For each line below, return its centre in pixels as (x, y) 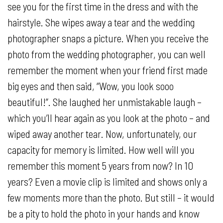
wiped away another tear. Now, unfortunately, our (102, 134)
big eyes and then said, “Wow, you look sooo (91, 86)
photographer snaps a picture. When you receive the (108, 38)
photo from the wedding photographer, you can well (107, 54)
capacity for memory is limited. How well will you (101, 150)
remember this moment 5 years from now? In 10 (100, 166)
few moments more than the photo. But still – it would (111, 197)
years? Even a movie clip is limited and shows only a (107, 181)
